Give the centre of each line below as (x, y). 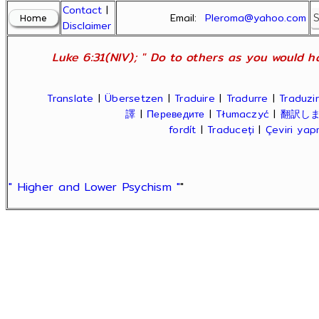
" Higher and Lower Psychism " (95, 187)
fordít (183, 130)
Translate (70, 98)
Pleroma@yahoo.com (256, 18)
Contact (83, 10)
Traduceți (231, 130)
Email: (188, 18)
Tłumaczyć (243, 114)
